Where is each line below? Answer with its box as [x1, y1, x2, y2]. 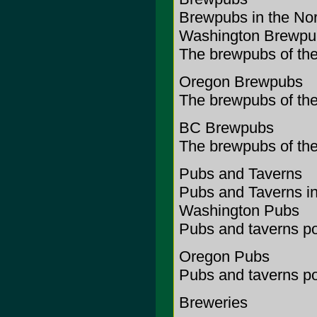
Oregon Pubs [178, 248, 270, 265]
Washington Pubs [178, 202, 299, 219]
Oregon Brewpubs [178, 73, 303, 91]
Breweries [178, 294, 248, 311]
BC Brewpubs [178, 119, 274, 137]
